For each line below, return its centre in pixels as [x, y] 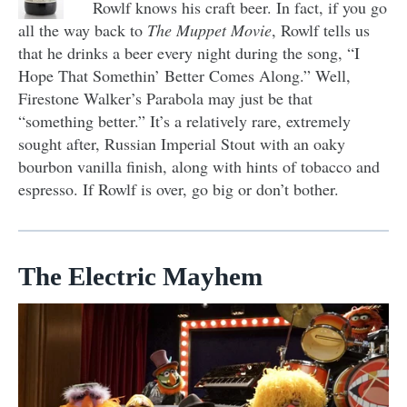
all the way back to [83, 30]
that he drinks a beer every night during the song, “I [189, 53]
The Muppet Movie [209, 30]
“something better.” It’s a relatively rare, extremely [184, 121]
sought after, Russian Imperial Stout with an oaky [182, 144]
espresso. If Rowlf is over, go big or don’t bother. [179, 189]
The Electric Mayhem [140, 277]
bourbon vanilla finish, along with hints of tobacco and [199, 167]
